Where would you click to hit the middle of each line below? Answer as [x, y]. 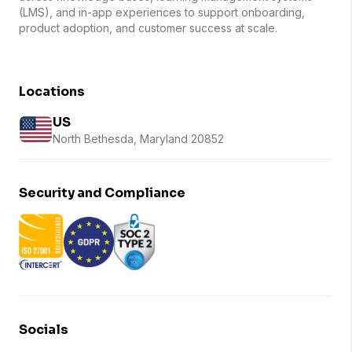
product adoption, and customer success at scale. [148, 27]
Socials [44, 329]
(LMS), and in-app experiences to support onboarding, [162, 12]
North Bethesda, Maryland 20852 [138, 138]
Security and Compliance [102, 192]
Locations [52, 91]
